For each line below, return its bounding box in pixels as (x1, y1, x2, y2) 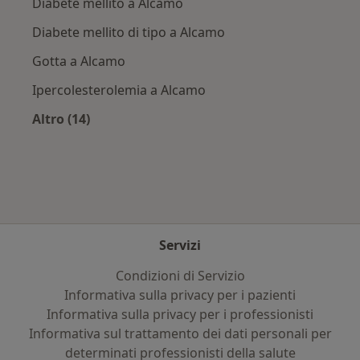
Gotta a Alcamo (32, 52, 125, 71)
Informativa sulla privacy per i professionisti (47, 305, 313, 323)
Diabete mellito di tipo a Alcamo (32, 23, 225, 42)
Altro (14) (32, 110, 90, 129)
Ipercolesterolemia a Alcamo (32, 81, 206, 100)
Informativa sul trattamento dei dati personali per (28, 325, 332, 342)
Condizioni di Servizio (115, 267, 245, 284)
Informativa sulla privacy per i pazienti (64, 286, 296, 304)
